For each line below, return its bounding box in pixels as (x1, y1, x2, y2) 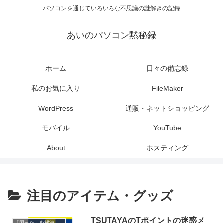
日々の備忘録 (146, 64, 188, 73)
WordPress (38, 104, 73, 112)
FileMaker (151, 84, 183, 93)
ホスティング (146, 144, 188, 152)
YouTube (153, 124, 181, 132)
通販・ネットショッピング (125, 104, 209, 112)
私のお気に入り (31, 84, 80, 93)
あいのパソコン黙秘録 (67, 30, 156, 41)
